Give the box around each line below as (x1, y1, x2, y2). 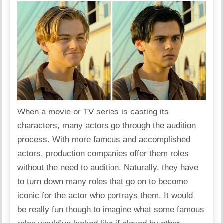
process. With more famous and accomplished (17, 134, 191, 144)
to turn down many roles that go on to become (17, 176, 188, 186)
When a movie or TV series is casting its (17, 107, 169, 116)
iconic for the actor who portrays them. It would (17, 190, 193, 200)
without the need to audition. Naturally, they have (17, 162, 199, 172)
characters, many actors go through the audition (17, 120, 196, 130)
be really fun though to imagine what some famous (17, 204, 205, 214)
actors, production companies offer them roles (17, 148, 189, 158)
